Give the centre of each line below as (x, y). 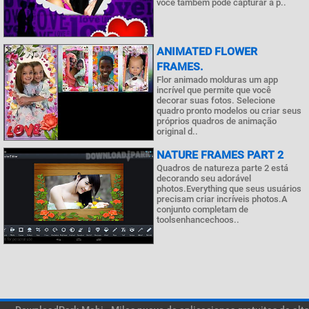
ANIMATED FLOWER (207, 51)
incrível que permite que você (214, 90)
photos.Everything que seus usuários (229, 189)
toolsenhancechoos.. (198, 220)
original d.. (177, 131)
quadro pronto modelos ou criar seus (229, 111)
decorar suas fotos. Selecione (216, 100)
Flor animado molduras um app (217, 80)
